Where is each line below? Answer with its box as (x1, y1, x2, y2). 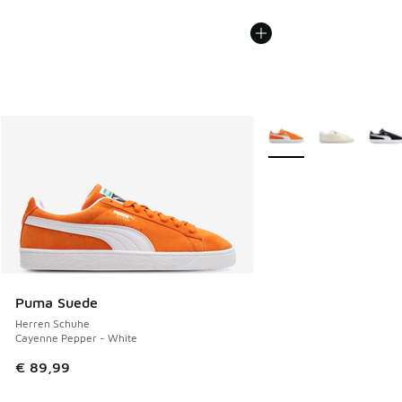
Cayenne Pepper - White (15, 331, 137, 345)
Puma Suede (15, 294, 98, 311)
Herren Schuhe (15, 317, 90, 331)
